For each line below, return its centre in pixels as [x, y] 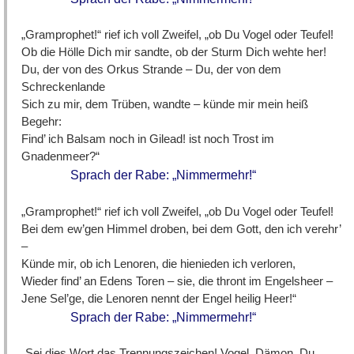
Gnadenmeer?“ [61, 156]
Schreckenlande [64, 87]
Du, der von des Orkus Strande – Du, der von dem [152, 70]
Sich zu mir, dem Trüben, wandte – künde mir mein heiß [165, 104]
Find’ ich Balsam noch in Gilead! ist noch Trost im [148, 139]
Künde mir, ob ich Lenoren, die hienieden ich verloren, [159, 263]
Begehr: [42, 122]
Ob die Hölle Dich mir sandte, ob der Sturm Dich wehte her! [174, 52]
